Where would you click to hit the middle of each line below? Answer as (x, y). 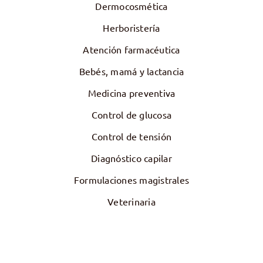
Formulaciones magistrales (131, 180)
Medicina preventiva (131, 93)
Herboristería (131, 28)
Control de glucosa (131, 115)
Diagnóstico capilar (131, 158)
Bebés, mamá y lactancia (131, 71)
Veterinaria (131, 202)
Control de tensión (131, 136)
